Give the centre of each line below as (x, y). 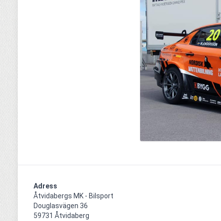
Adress (45, 186)
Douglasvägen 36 (61, 206)
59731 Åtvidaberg (61, 216)
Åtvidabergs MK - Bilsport (74, 196)
